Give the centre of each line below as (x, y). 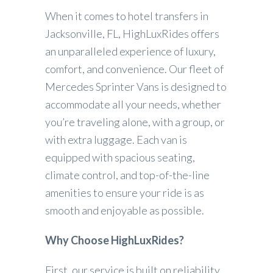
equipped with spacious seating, (120, 157)
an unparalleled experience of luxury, (130, 51)
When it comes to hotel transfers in (127, 16)
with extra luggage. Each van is (116, 139)
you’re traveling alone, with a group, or (135, 122)
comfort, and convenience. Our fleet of (134, 69)
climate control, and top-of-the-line (127, 175)
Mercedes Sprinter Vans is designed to (136, 86)
